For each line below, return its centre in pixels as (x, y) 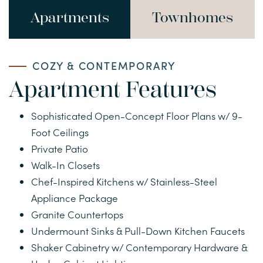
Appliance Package (74, 198)
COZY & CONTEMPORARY (104, 65)
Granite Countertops (77, 214)
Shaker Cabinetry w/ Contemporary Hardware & (139, 247)
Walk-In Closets (65, 165)
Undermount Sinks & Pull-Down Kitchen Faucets (138, 230)
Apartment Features (113, 89)
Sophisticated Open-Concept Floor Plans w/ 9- (136, 115)
